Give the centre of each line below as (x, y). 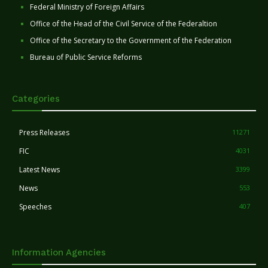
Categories (36, 99)
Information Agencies (59, 253)
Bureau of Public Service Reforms (86, 57)
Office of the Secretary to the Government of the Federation (131, 41)
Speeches (35, 207)
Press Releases (44, 133)
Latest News (39, 170)
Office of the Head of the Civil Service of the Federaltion (124, 24)
